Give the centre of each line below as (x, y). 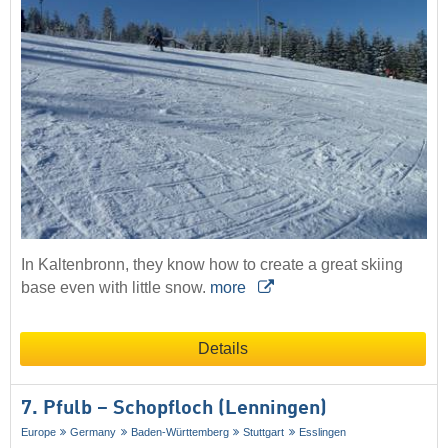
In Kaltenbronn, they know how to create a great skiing (212, 265)
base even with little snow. (115, 288)
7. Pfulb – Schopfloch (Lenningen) (174, 409)
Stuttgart (264, 432)
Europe (38, 432)
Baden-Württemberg (179, 432)
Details (223, 349)
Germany (93, 432)
